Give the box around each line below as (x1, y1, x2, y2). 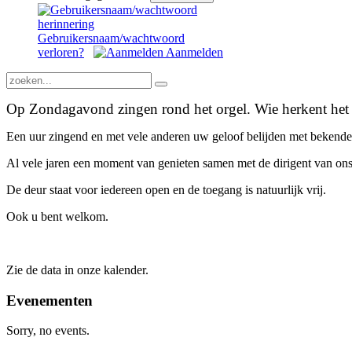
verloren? (38, 46, 84, 59)
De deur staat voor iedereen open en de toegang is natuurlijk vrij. (6, 183, 326, 196)
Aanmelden (163, 46, 223, 59)
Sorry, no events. (6, 324, 90, 338)
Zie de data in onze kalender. (6, 263, 148, 277)
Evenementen (6, 291, 93, 309)
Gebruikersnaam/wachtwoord (38, 31, 185, 45)
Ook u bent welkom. (6, 210, 108, 223)
